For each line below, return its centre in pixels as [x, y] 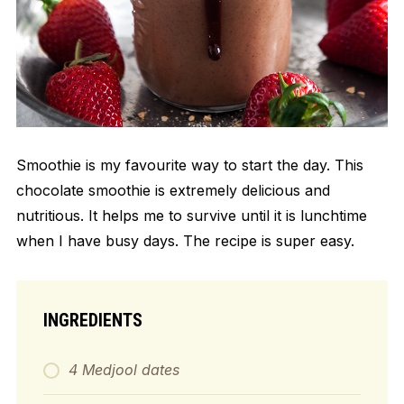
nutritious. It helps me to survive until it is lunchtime [191, 215]
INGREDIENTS [92, 320]
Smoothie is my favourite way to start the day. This [189, 165]
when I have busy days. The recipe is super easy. [185, 240]
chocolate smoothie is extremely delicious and [173, 190]
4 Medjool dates [124, 369]
